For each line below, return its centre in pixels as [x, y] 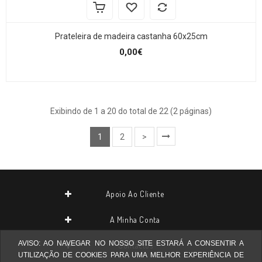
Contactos [136, 245]
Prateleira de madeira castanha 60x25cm [131, 37]
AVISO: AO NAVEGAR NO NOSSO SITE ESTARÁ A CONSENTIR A [131, 243]
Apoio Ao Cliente [135, 194]
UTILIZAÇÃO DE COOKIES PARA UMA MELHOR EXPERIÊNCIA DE [131, 255]
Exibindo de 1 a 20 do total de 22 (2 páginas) [131, 111]
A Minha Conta [135, 219]
